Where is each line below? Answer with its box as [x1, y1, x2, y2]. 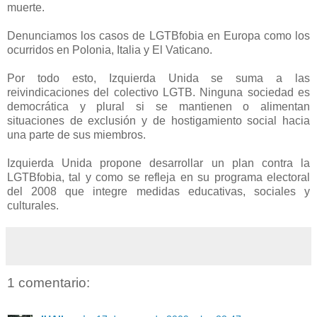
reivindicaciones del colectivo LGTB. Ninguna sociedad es [7, 86, 310, 98]
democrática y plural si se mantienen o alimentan [7, 100, 310, 113]
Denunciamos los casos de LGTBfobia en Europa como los [7, 29, 310, 42]
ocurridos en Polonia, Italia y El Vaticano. [7, 43, 212, 56]
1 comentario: [7, 275, 90, 290]
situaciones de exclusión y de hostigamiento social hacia [7, 114, 310, 127]
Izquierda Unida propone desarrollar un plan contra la [7, 156, 310, 169]
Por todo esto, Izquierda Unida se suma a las [7, 71, 310, 84]
